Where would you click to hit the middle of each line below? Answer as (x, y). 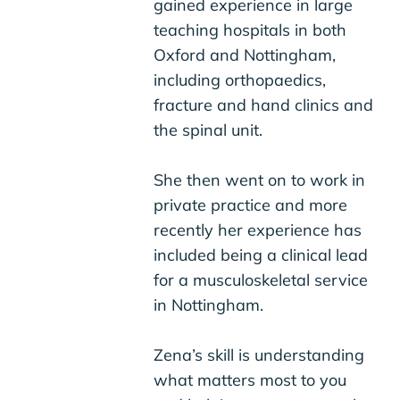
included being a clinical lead (261, 255)
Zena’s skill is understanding (259, 355)
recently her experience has (258, 230)
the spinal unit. (208, 130)
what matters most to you (250, 380)
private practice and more (251, 205)
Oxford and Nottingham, (245, 55)
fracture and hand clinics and (264, 105)
